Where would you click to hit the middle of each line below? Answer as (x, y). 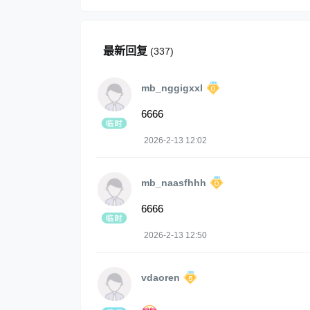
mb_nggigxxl (172, 88)
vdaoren (161, 278)
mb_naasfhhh (174, 183)
